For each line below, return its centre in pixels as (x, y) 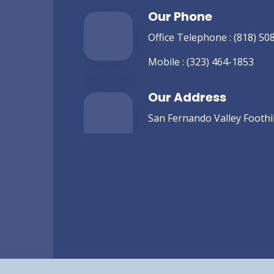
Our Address (187, 97)
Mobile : (167, 62)
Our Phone (180, 17)
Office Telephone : (191, 37)
